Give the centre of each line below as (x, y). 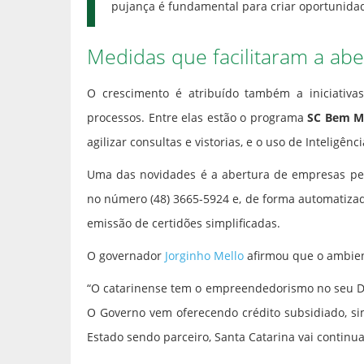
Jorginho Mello (204, 256)
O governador (126, 256)
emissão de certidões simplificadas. (184, 223)
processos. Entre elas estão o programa (197, 118)
